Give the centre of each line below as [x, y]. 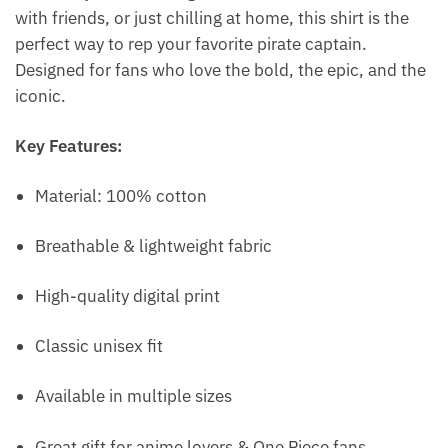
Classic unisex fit [99, 346]
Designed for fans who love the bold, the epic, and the [220, 70]
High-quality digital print [127, 296]
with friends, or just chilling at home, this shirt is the [212, 18]
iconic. [40, 96]
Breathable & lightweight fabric [153, 246]
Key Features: [68, 146]
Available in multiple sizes [133, 396]
